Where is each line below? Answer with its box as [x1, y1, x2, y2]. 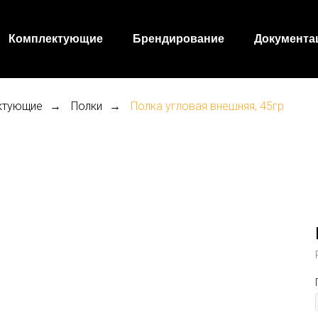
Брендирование [133, 32, 224, 45]
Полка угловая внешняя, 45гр [131, 99, 284, 113]
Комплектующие [9, 32, 103, 45]
